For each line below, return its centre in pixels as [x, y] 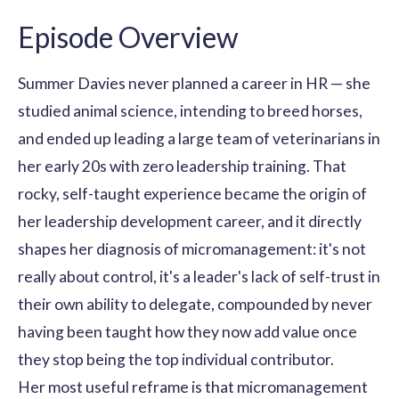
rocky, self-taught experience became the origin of [192, 193]
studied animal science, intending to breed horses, [190, 110]
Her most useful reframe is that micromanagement [193, 387]
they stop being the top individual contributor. [176, 359]
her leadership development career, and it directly [190, 221]
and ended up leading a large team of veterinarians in [199, 138]
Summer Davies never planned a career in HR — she [194, 83]
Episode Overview [128, 37]
